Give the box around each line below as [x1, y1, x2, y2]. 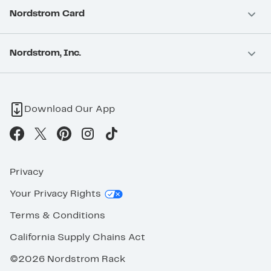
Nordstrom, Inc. [10, 48, 81, 57]
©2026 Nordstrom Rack [10, 255, 126, 264]
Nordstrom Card [10, 9, 85, 18]
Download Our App [24, 105, 115, 114]
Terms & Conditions [10, 211, 105, 220]
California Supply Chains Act [10, 233, 145, 242]
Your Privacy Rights [10, 189, 101, 198]
